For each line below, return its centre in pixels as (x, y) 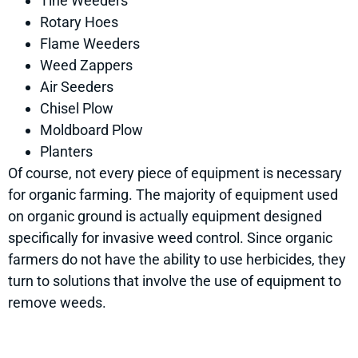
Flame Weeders (90, 44)
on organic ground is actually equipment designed (165, 217)
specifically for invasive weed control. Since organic (170, 238)
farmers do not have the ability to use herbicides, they (177, 260)
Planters (66, 152)
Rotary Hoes (79, 22)
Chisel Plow (77, 109)
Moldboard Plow (91, 130)
